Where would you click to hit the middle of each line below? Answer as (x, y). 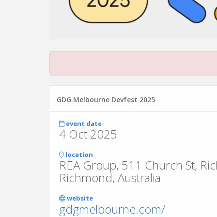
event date (83, 124)
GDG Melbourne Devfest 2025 (106, 100)
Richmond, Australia (110, 178)
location (78, 155)
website (79, 198)
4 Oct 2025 (88, 134)
